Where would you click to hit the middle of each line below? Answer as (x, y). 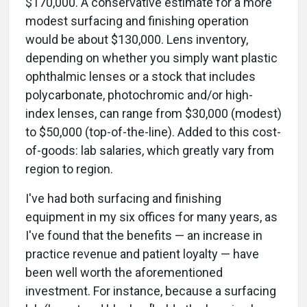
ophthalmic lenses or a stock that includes (140, 77)
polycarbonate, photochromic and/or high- (139, 95)
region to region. (69, 169)
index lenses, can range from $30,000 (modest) (153, 114)
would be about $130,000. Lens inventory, (137, 40)
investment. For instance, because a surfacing (151, 291)
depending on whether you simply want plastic (151, 58)
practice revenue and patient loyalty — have (142, 254)
